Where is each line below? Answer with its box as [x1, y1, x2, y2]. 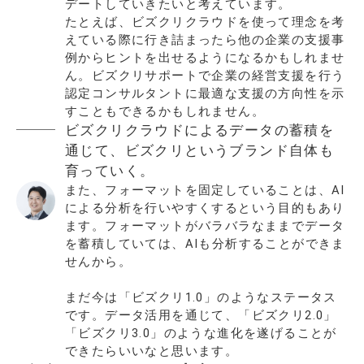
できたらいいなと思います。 [65, 344, 239, 359]
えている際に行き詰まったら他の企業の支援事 [65, 32, 345, 48]
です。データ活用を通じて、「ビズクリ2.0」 [65, 308, 337, 323]
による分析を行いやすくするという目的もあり [65, 201, 345, 216]
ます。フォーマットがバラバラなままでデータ [65, 219, 345, 234]
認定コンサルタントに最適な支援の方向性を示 [65, 86, 345, 102]
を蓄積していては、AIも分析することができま [65, 236, 345, 252]
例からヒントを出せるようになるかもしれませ [65, 50, 345, 66]
